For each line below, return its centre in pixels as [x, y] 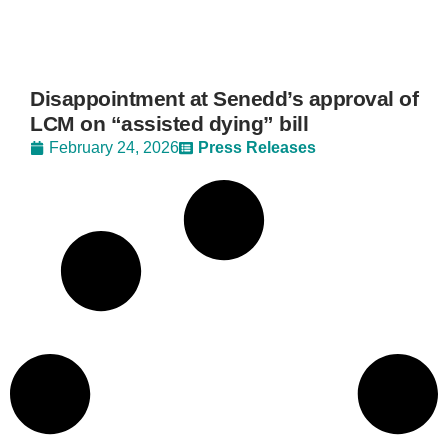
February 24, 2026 [114, 147]
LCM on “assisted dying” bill [169, 123]
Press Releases [257, 147]
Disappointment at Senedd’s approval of [224, 98]
